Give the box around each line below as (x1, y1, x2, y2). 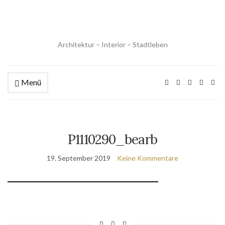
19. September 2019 (47, 154, 110, 162)
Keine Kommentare (117, 154, 178, 162)
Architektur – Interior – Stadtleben (57, 40, 168, 49)
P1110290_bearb (67, 131, 158, 148)
